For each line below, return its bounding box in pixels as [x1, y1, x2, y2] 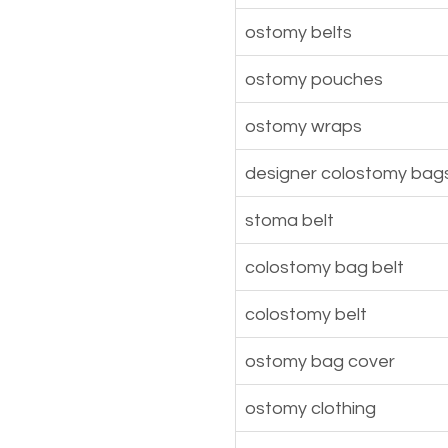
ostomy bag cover [245, 351, 395, 371]
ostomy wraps [245, 116, 362, 136]
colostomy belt [245, 304, 367, 324]
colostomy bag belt [245, 257, 404, 277]
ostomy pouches [245, 69, 383, 89]
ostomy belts [245, 22, 352, 42]
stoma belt [245, 210, 334, 230]
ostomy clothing [245, 398, 376, 418]
